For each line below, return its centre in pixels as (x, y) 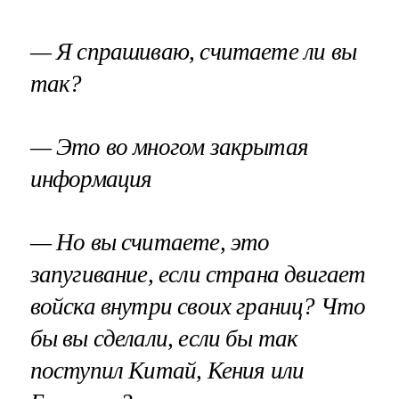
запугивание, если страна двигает (198, 275)
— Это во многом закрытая (169, 147)
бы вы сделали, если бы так (164, 339)
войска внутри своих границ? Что (198, 307)
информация (91, 179)
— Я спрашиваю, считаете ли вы (193, 51)
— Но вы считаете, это (150, 243)
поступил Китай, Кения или (167, 371)
